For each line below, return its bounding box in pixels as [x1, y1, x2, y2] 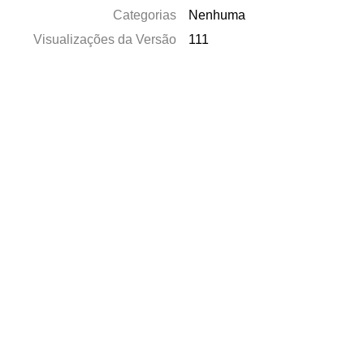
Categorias [113, 8, 177, 22]
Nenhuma [188, 8, 246, 22]
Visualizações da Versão [33, 32, 177, 46]
